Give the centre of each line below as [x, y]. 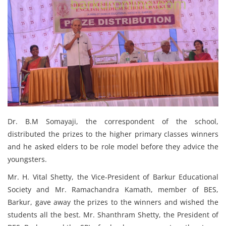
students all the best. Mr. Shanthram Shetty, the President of [113, 214]
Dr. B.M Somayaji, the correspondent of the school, [113, 121]
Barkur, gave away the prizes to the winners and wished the [113, 202]
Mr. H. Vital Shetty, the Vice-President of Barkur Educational [113, 177]
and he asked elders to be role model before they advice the [113, 146]
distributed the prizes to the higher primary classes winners [113, 134]
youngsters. [28, 159]
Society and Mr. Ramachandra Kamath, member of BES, [113, 189]
